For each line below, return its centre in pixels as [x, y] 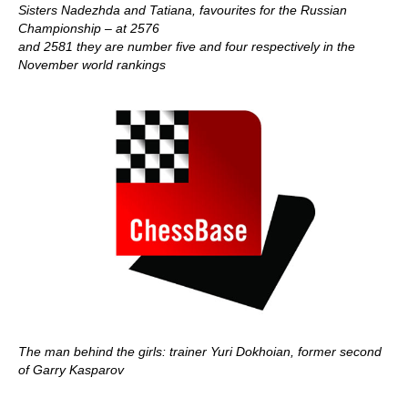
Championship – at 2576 [89, 28]
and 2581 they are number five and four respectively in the [187, 46]
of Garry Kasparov [71, 370]
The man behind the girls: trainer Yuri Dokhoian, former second [200, 352]
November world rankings [92, 65]
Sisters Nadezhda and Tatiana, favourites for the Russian [183, 10]
